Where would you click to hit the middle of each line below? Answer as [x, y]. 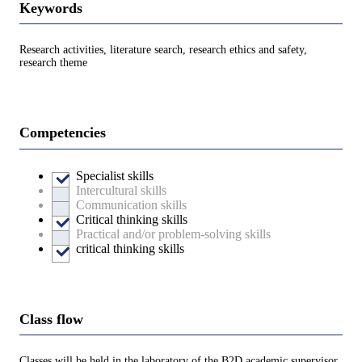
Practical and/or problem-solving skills [173, 234]
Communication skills [131, 204]
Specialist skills [115, 175]
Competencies [63, 133]
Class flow [51, 319]
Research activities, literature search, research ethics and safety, [163, 50]
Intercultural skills [121, 190]
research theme [53, 63]
